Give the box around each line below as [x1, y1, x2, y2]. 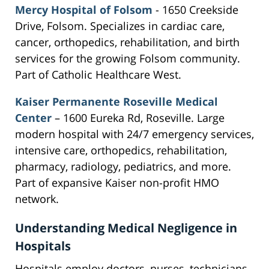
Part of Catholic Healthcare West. [15, 67, 181, 82]
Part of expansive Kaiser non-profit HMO [15, 175, 219, 190]
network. [15, 192, 59, 207]
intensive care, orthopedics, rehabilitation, [15, 143, 227, 158]
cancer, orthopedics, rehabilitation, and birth [15, 35, 240, 50]
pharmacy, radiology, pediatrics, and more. [15, 159, 231, 174]
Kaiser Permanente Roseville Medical [15, 94, 218, 109]
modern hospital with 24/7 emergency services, [15, 127, 254, 142]
